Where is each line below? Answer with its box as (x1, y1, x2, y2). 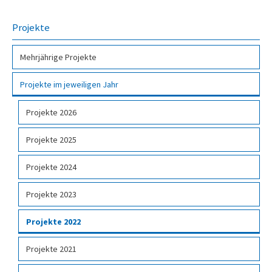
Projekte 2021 (26, 243, 76, 255)
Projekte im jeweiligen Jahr (20, 79, 118, 90)
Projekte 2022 (26, 216, 81, 228)
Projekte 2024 (26, 161, 76, 173)
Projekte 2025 (26, 134, 76, 146)
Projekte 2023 (26, 189, 76, 200)
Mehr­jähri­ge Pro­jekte (20, 52, 97, 63)
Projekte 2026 (26, 107, 76, 118)
